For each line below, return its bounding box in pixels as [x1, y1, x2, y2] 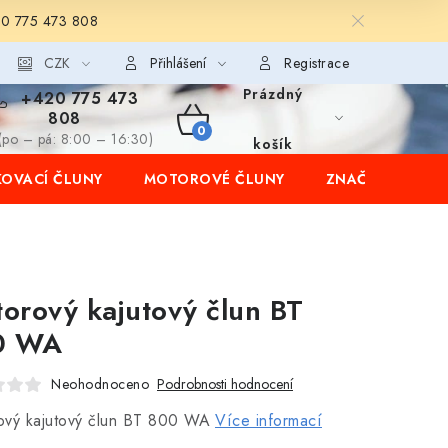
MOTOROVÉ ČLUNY [143, 169, 285, 189]
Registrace [284, 53, 349, 73]
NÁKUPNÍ [175, 127, 275, 157]
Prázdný [242, 84, 303, 104]
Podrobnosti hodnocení [157, 374, 293, 394]
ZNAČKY [325, 169, 386, 189]
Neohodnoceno [51, 374, 149, 394]
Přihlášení [149, 53, 206, 73]
